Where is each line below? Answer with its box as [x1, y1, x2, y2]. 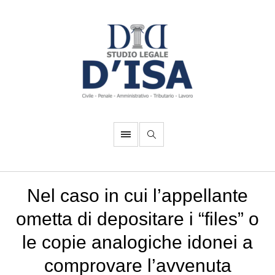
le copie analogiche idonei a [22, 232, 253, 252]
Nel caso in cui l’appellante [27, 185, 248, 206]
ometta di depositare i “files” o [16, 209, 259, 229]
